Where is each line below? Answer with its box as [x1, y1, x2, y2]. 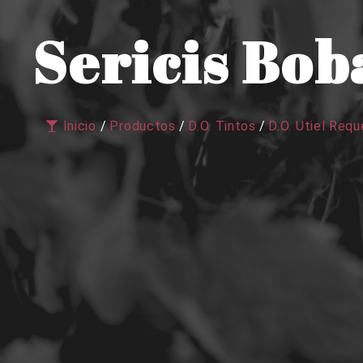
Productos [109, 118, 176, 135]
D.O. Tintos [188, 118, 256, 135]
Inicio [62, 118, 96, 135]
